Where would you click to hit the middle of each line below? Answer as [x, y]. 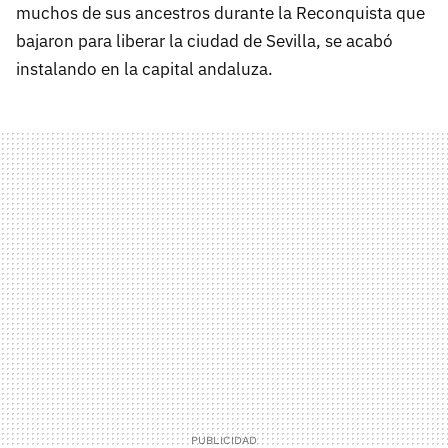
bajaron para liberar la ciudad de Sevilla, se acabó [204, 41]
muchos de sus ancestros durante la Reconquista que [220, 13]
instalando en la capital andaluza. [144, 69]
